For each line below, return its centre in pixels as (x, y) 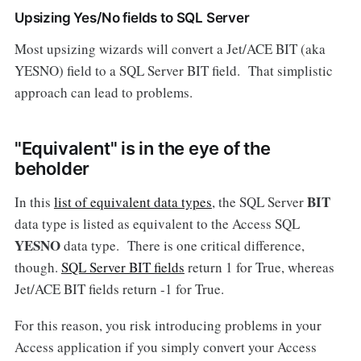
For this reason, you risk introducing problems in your (168, 326)
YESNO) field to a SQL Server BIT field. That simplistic (173, 71)
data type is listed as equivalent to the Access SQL (157, 224)
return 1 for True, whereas (259, 268)
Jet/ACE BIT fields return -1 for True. (123, 289)
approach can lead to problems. (103, 93)
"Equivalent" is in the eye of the (142, 149)
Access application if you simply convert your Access (165, 347)
